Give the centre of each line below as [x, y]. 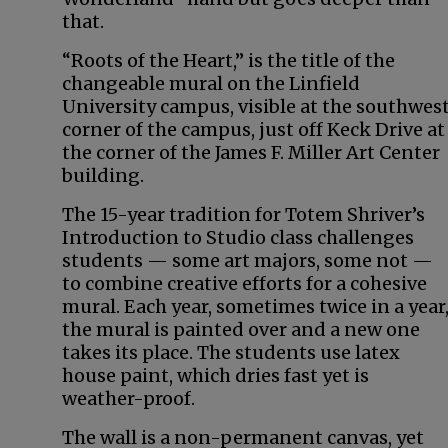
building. [103, 175]
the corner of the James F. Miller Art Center [251, 152]
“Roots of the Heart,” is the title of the [228, 60]
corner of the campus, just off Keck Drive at [253, 129]
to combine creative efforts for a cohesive [244, 283]
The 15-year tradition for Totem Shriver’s [243, 214]
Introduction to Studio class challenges [238, 237]
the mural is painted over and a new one [241, 329]
